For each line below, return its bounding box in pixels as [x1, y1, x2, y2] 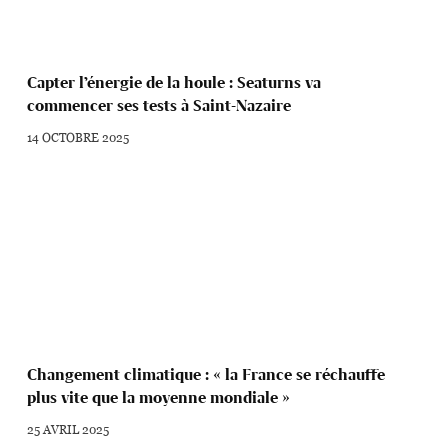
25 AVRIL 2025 [27, 419, 110, 438]
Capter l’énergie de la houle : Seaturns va [27, 72, 322, 92]
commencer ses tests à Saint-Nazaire [27, 95, 292, 115]
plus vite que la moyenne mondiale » [27, 387, 291, 407]
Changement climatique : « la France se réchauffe [27, 364, 386, 384]
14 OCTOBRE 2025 [27, 127, 130, 146]
